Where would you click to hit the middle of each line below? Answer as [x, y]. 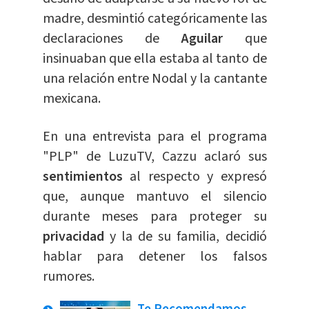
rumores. [68, 277]
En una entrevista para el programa [154, 137]
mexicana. [71, 99]
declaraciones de [112, 39]
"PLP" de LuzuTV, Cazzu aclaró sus [154, 157]
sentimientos [86, 177]
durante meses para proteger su [154, 217]
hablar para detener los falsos [154, 257]
